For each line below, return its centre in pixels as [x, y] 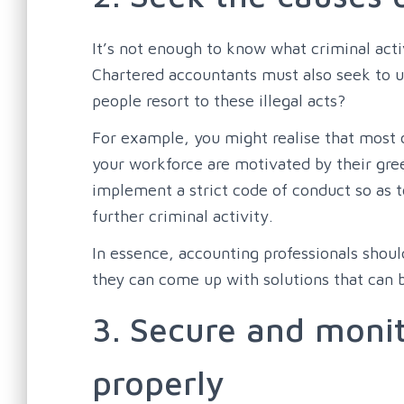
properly [158, 382]
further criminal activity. [183, 216]
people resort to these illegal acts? [219, 100]
